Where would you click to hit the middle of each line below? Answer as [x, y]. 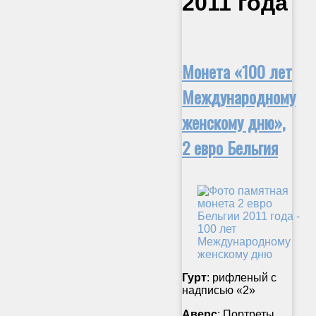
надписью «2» [219, 290]
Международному [239, 96]
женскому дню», [233, 122]
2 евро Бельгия [230, 147]
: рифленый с [242, 277]
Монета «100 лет [237, 71]
